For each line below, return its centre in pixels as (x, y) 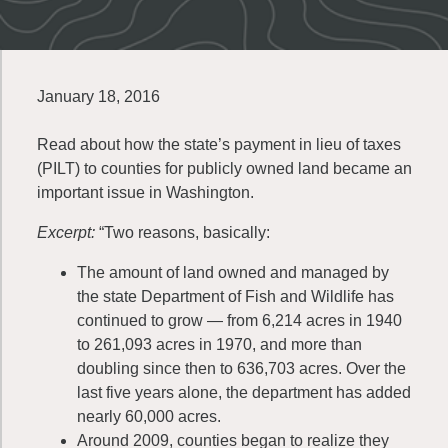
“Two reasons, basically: (184, 232)
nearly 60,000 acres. (149, 416)
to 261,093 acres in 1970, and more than (219, 344)
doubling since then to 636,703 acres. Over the (241, 368)
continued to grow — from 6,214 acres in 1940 (239, 320)
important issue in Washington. (145, 192)
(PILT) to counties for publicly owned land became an (224, 168)
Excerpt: (68, 232)
